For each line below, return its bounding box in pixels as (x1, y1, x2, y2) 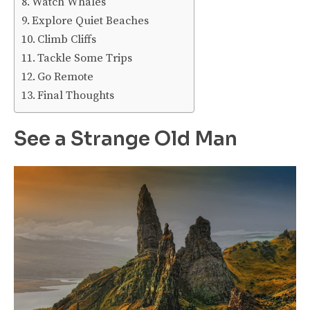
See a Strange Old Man (14, 126, 237, 151)
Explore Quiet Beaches (32, 13, 149, 28)
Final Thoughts (37, 88, 115, 102)
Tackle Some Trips (37, 51, 133, 65)
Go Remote (37, 69, 94, 84)
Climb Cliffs (37, 32, 97, 46)
